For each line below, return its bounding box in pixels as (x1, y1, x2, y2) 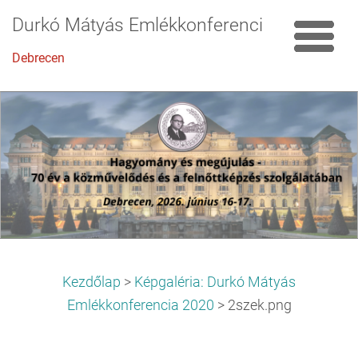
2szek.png (227, 297, 292, 314)
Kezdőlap (62, 274, 121, 291)
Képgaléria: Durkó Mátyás (134, 274, 296, 291)
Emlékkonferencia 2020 (66, 297, 214, 314)
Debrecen (12, 50, 65, 66)
